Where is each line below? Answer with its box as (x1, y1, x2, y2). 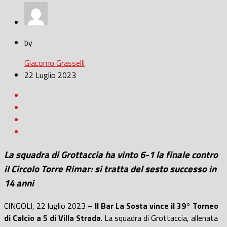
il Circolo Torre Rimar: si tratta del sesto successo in (4, 162, 216, 176)
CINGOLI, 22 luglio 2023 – (4, 199, 95, 212)
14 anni (4, 176, 34, 191)
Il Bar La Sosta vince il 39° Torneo (95, 199, 218, 212)
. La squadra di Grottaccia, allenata (101, 211, 218, 224)
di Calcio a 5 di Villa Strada (4, 211, 101, 224)
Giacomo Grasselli (24, 57, 85, 69)
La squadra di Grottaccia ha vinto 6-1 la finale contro (4, 147, 218, 162)
